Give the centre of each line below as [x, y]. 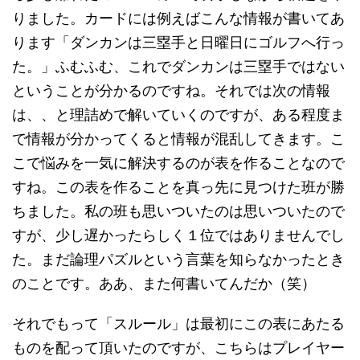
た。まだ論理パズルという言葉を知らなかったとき [178, 259]
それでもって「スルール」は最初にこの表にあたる [178, 323]
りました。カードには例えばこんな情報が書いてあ [178, 18]
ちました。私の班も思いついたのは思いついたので [178, 211]
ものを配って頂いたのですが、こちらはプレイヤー [178, 348]
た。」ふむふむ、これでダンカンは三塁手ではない [178, 66]
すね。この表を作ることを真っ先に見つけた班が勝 [178, 187]
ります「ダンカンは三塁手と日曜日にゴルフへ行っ [178, 42]
